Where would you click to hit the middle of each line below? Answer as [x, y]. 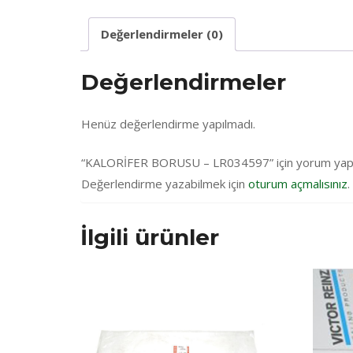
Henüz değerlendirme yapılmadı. [168, 124]
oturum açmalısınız [298, 183]
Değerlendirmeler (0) [162, 34]
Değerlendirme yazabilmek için [165, 183]
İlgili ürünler [150, 237]
